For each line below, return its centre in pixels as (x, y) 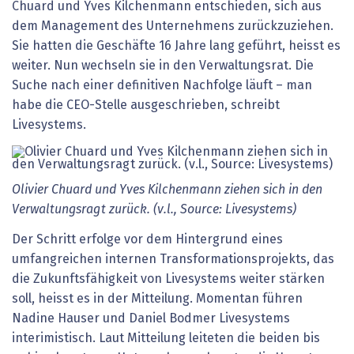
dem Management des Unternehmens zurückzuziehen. (173, 26)
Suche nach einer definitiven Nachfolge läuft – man (162, 86)
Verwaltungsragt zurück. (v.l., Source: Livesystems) (154, 210)
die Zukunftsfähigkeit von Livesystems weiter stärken (168, 279)
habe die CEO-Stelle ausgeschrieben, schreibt (146, 105)
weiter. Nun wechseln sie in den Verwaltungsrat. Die (163, 66)
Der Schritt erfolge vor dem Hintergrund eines (147, 239)
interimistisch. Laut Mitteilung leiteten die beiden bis (166, 338)
